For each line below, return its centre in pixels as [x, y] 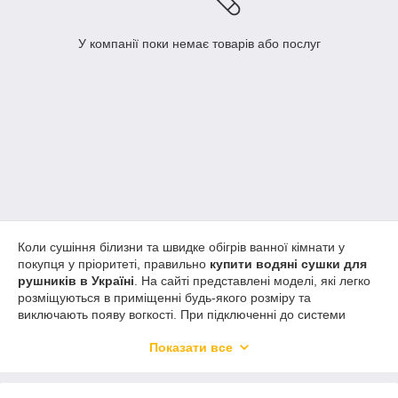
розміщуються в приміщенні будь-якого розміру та [164, 298]
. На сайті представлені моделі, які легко [252, 281]
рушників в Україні [76, 281]
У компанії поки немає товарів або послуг [199, 44]
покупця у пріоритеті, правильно [114, 264]
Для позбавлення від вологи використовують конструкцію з [188, 389]
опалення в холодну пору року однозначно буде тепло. [179, 332]
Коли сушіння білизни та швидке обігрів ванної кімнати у [181, 247]
